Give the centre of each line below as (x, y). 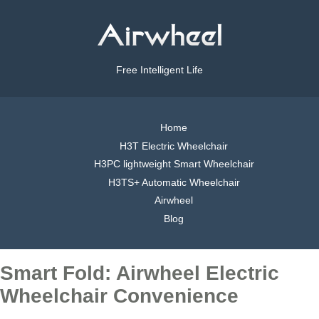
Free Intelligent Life (159, 70)
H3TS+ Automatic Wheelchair (174, 182)
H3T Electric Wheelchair (174, 146)
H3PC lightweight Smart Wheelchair (174, 164)
